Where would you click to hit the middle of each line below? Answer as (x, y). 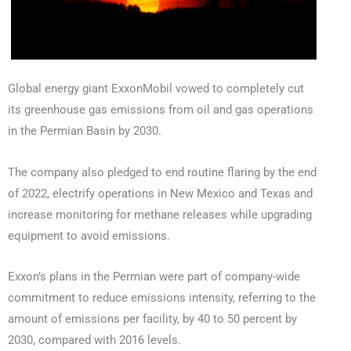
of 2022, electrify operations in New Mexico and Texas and (160, 193)
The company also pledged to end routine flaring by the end (162, 172)
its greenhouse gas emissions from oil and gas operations (161, 110)
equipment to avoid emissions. (89, 235)
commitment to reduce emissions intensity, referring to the (162, 298)
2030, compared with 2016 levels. (94, 340)
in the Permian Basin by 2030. (85, 131)
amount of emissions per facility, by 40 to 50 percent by (152, 319)
